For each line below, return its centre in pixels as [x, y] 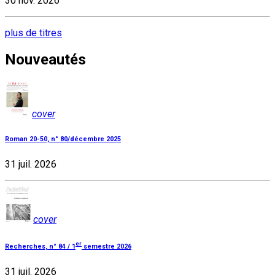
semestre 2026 [107, 246]
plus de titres [33, 33]
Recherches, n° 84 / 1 [40, 246]
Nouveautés [45, 60]
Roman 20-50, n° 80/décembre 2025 [63, 139]
